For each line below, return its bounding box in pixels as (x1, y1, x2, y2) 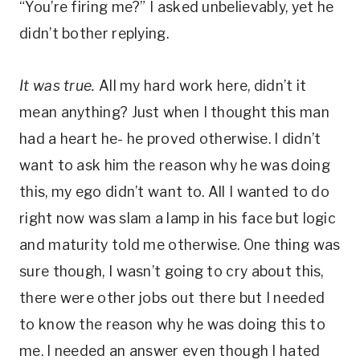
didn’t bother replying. (19, 25, 169, 42)
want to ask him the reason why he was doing (19, 157, 330, 174)
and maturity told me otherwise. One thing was (19, 236, 341, 253)
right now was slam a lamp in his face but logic (19, 210, 337, 227)
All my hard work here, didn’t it (95, 77, 307, 94)
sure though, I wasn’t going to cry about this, (19, 263, 324, 280)
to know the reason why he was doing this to (19, 316, 325, 333)
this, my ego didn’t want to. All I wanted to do (19, 183, 330, 200)
